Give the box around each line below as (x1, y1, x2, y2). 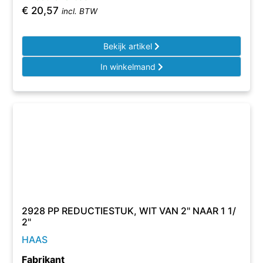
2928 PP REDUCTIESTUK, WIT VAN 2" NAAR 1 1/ (22, 205, 237, 217)
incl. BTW (62, 6, 98, 16)
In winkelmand (100, 62, 158, 72)
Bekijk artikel (103, 41, 154, 51)
